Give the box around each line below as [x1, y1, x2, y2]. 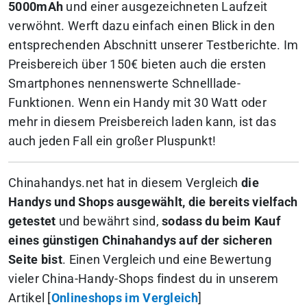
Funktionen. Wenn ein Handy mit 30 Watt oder [8, 95, 267, 110]
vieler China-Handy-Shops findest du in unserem [8, 271, 279, 286]
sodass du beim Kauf [162, 214, 280, 228]
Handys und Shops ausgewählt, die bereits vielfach [8, 195, 298, 209]
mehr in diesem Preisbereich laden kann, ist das [8, 114, 277, 129]
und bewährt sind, [56, 214, 162, 228]
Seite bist [8, 252, 62, 267]
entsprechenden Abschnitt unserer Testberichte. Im [8, 38, 299, 52]
